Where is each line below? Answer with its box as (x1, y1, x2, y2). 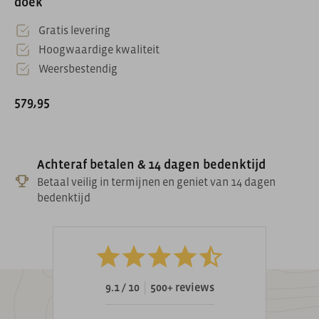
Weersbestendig (38, 62, 117, 75)
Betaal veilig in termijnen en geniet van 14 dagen (36, 175, 276, 189)
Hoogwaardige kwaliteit (38, 43, 159, 56)
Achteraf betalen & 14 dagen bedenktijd (36, 157, 266, 172)
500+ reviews (150, 281, 214, 294)
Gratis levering (38, 23, 110, 37)
